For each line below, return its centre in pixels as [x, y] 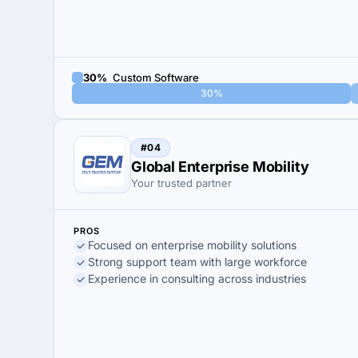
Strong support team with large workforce [197, 262]
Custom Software [155, 77]
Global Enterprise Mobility [220, 167]
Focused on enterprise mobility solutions [192, 245]
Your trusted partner [181, 183]
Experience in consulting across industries [197, 278]
